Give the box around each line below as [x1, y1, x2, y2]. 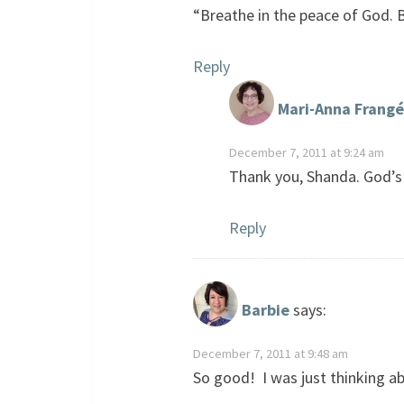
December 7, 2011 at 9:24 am [229, 144, 384, 161]
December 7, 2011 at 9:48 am [193, 345, 348, 362]
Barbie [242, 299, 289, 321]
